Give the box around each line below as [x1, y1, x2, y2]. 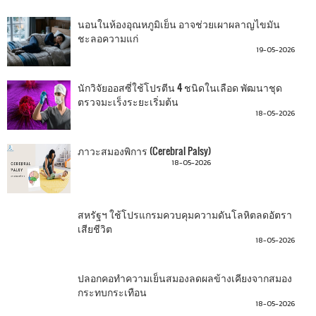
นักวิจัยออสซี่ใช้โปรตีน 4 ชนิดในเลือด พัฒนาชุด [78, 80, 282, 95]
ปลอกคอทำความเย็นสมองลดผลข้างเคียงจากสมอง [78, 270, 292, 285]
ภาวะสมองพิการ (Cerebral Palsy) [78, 143, 211, 158]
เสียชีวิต [78, 221, 112, 236]
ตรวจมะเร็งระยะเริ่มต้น [78, 94, 178, 109]
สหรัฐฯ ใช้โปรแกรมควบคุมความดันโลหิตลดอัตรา [78, 207, 292, 221]
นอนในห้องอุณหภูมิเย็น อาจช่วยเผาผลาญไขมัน [78, 16, 280, 31]
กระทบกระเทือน [78, 284, 147, 299]
